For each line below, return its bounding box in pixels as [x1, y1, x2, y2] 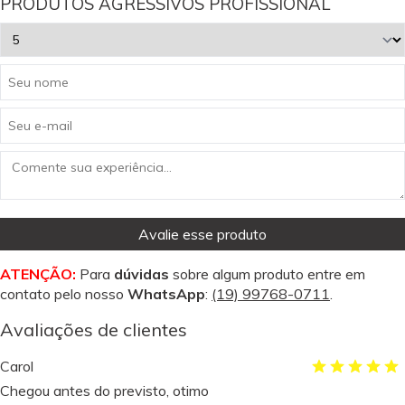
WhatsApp [127, 285, 205, 303]
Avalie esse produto [138, 225, 267, 243]
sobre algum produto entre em [169, 265, 365, 283]
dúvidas [114, 265, 169, 283]
